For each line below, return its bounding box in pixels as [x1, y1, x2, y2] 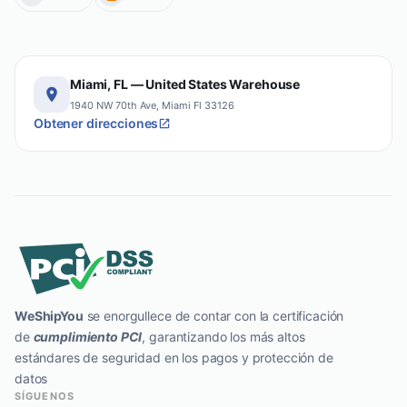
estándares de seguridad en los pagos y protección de [15, 350, 333, 366]
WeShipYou [15, 308, 84, 324]
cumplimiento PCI [33, 329, 143, 345]
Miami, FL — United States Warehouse [70, 76, 301, 93]
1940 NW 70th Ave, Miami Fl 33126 [70, 99, 234, 113]
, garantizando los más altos [142, 329, 305, 345]
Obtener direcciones [34, 115, 159, 132]
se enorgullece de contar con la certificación [83, 308, 344, 324]
